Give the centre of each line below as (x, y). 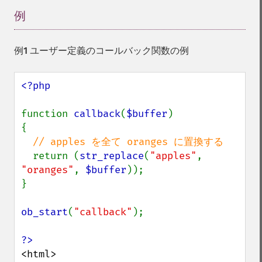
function (47, 114)
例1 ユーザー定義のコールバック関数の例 (101, 51)
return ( (56, 156)
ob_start (44, 212)
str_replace (112, 156)
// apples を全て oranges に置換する (128, 142)
